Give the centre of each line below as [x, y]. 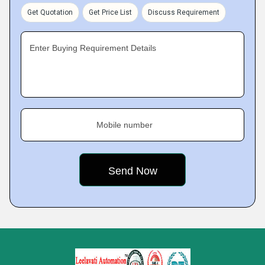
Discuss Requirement [184, 12]
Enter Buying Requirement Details [93, 48]
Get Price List [110, 12]
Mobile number [125, 125]
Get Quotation [50, 12]
